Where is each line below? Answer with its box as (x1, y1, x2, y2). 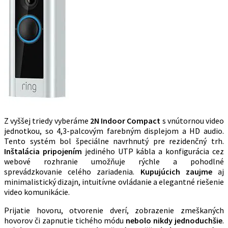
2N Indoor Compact (90, 115, 161, 126)
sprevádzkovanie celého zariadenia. (4, 166, 140, 177)
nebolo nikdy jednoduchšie (126, 215, 223, 225)
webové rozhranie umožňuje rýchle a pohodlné (4, 156, 224, 166)
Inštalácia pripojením (4, 146, 82, 156)
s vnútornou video (160, 115, 224, 126)
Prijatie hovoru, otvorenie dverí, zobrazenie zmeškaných (4, 205, 224, 215)
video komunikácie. (4, 186, 70, 197)
